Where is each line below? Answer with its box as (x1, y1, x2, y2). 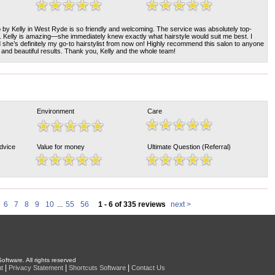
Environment (37, 107, 74, 115)
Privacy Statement (9, 264, 63, 271)
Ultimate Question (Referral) (147, 143, 231, 150)
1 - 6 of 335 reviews (98, 200, 166, 209)
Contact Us (131, 264, 165, 271)
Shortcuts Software (69, 264, 126, 271)
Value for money (37, 143, 85, 150)
